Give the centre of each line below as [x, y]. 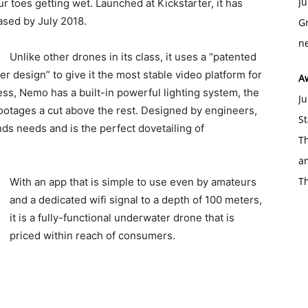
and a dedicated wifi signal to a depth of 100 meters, [136, 199]
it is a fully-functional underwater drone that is [122, 217]
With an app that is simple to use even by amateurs [133, 181]
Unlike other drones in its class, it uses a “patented [133, 56]
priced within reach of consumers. [92, 235]
